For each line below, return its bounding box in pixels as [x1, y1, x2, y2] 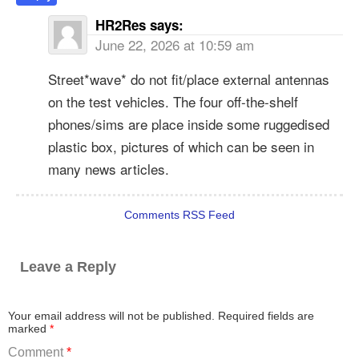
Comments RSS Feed [124, 208, 235, 221]
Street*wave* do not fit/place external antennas [48, 68, 329, 89]
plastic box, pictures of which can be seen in [48, 135, 314, 156]
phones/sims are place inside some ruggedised [48, 113, 329, 134]
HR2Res [95, 14, 146, 34]
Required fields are [218, 309, 314, 323]
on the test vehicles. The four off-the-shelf [48, 91, 298, 111]
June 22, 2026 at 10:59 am [95, 34, 254, 54]
